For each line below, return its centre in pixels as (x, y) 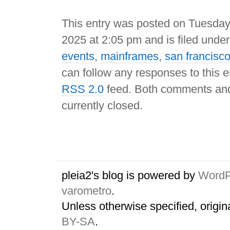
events (78, 56)
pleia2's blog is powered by (130, 176)
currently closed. (102, 105)
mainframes (130, 56)
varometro (87, 191)
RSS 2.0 (83, 89)
